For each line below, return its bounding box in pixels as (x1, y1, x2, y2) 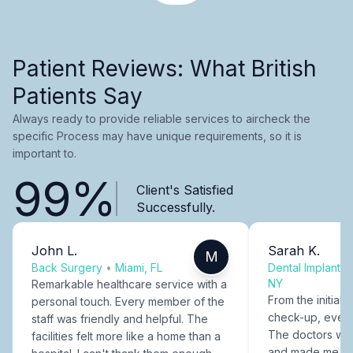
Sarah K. (268, 242, 320, 258)
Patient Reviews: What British (13, 54, 317, 82)
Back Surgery (32, 260, 102, 274)
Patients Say (13, 82, 143, 110)
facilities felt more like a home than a (32, 329, 221, 343)
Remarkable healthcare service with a (32, 277, 227, 291)
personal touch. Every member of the (32, 294, 225, 308)
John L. (32, 242, 77, 258)
